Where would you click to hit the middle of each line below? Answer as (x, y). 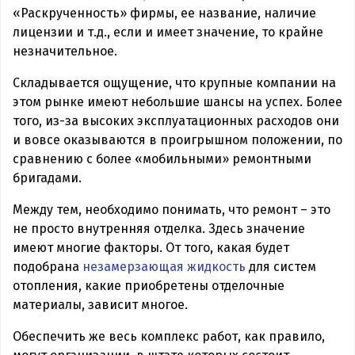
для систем (281, 266)
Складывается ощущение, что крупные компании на (174, 82)
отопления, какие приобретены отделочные (149, 285)
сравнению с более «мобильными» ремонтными (162, 158)
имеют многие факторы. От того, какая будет (151, 247)
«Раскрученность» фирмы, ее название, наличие (164, 13)
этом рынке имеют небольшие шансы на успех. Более (177, 101)
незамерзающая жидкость (164, 266)
